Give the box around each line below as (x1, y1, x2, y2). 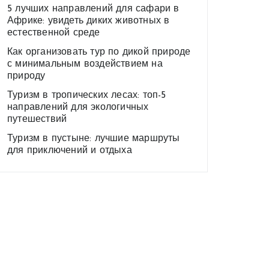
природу (7, 71, 46, 81)
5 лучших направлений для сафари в (7, 4, 180, 14)
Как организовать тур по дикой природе (7, 47, 191, 57)
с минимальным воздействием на (7, 59, 163, 69)
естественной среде (7, 28, 100, 38)
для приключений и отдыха (7, 146, 132, 156)
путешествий (7, 115, 67, 124)
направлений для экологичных (7, 103, 149, 112)
